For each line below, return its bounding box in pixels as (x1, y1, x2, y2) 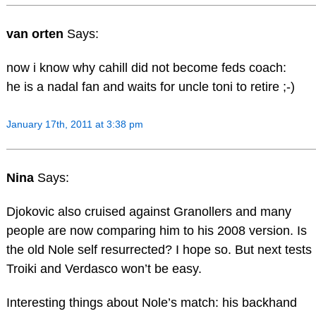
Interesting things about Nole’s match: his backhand (6, 295, 297, 310)
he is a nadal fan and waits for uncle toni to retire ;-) (6, 79, 295, 94)
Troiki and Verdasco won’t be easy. (6, 261, 202, 276)
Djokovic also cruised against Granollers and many (6, 204, 291, 219)
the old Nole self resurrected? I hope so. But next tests (6, 242, 312, 257)
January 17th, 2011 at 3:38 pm (6, 119, 143, 130)
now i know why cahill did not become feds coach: (6, 60, 286, 75)
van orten (6, 26, 67, 41)
